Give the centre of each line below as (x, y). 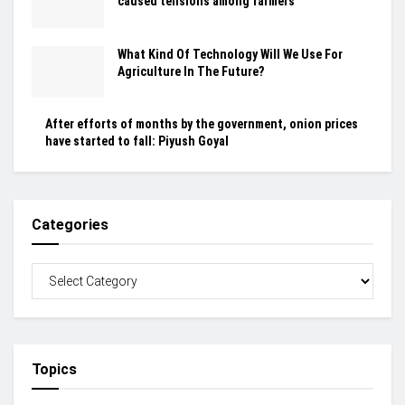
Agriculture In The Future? (191, 71)
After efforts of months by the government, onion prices (202, 123)
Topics (54, 369)
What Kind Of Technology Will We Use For (230, 54)
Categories (70, 224)
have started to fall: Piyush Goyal (140, 141)
